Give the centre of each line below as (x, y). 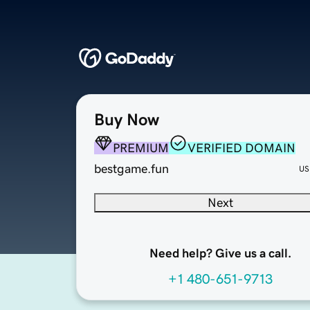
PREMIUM (141, 148)
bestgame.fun (131, 169)
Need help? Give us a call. (220, 254)
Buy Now (127, 120)
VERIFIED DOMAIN (241, 148)
